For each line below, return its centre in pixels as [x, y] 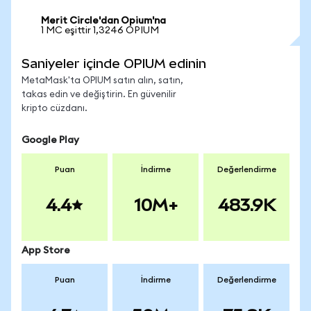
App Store [46, 251]
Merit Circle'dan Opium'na [103, 21]
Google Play [50, 140]
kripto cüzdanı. [54, 109]
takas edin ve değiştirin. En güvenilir [99, 95]
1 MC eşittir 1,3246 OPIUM [100, 31]
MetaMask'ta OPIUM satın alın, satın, [102, 81]
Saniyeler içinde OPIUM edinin [114, 64]
